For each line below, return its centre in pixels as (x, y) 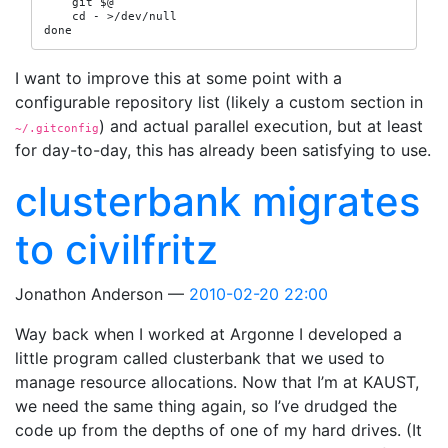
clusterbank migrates (217, 201)
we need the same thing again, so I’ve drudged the (206, 406)
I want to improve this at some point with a (178, 78)
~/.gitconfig (57, 128)
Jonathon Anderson (91, 294)
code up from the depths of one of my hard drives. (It (218, 430)
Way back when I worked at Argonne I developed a (208, 334)
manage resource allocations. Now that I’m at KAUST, (217, 382)
